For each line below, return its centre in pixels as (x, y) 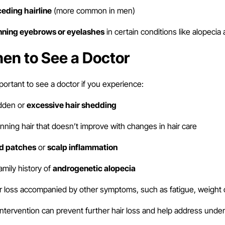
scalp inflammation (82, 147)
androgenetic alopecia (94, 168)
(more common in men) (93, 11)
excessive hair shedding (71, 105)
